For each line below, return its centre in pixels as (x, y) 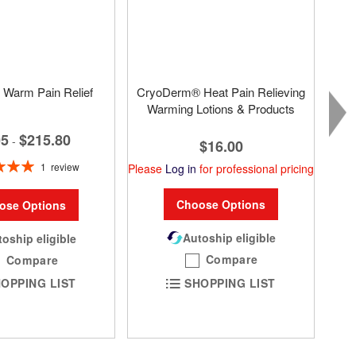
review (65, 166)
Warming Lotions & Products (221, 108)
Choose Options (221, 205)
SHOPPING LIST (230, 283)
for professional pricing (255, 169)
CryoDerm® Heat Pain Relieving (221, 91)
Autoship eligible (229, 238)
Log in (181, 169)
